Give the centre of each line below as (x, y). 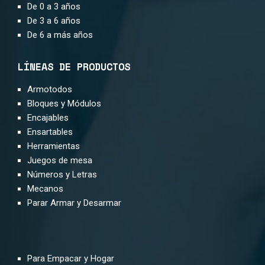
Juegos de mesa (60, 161)
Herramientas (54, 146)
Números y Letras (62, 175)
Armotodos (50, 90)
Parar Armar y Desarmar (75, 203)
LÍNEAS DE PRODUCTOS (74, 67)
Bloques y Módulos (64, 104)
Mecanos (46, 189)
